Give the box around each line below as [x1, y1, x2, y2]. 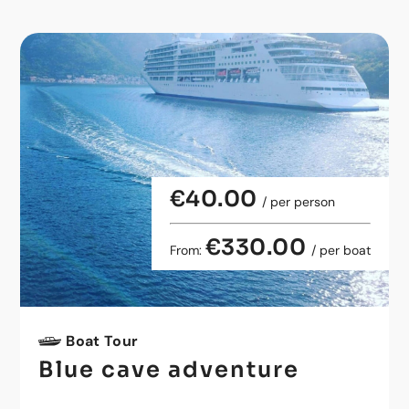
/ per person [262, 194, 336, 210]
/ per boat [310, 242, 371, 258]
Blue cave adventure [38, 356, 300, 383]
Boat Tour [66, 331, 139, 351]
